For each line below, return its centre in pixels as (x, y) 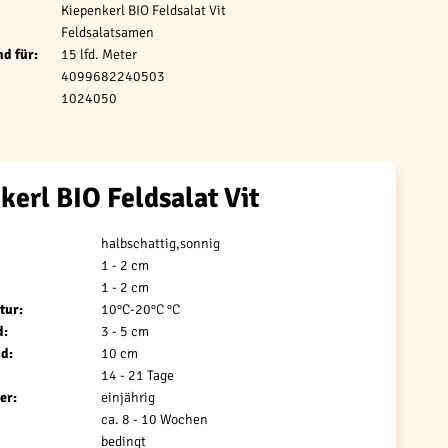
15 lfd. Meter (99, 54)
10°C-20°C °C (141, 309)
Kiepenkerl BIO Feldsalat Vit (144, 10)
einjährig (128, 397)
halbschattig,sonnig (161, 243)
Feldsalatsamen (108, 32)
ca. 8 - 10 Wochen (155, 419)
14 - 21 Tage (138, 375)
